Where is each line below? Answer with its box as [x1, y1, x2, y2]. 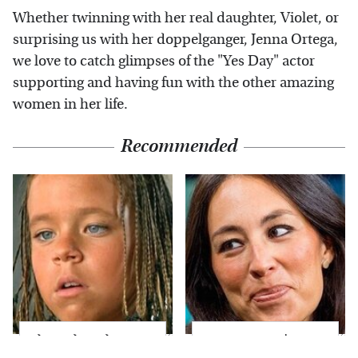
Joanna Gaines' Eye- [202, 332, 314, 348]
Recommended [121, 135, 237, 157]
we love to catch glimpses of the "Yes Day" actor [13, 52, 315, 70]
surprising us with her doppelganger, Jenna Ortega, [13, 30, 338, 48]
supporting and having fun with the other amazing [13, 74, 334, 91]
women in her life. [13, 95, 128, 113]
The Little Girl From [30, 332, 144, 348]
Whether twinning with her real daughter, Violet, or [13, 9, 339, 26]
